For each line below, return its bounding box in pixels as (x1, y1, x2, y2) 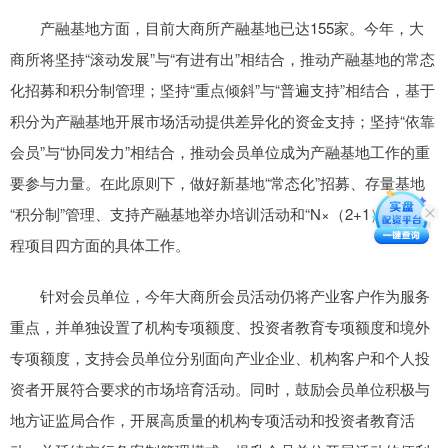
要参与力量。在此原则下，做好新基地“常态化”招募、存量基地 (10, 172, 425, 194)
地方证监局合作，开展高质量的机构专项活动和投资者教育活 (10, 409, 415, 431)
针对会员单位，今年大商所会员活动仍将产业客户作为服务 (10, 285, 430, 307)
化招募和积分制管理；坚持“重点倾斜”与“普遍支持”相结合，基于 (10, 79, 435, 101)
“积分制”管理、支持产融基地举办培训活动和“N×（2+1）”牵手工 (10, 203, 435, 225)
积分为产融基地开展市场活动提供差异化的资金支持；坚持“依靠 (10, 110, 435, 132)
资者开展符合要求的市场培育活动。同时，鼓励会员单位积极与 (10, 378, 430, 400)
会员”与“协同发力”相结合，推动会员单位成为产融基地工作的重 (10, 141, 430, 163)
